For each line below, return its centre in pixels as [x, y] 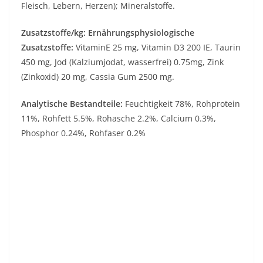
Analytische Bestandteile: [72, 104]
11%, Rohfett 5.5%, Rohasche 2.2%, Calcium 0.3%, [119, 118]
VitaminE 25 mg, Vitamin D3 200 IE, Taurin [158, 47]
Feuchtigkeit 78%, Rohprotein [181, 104]
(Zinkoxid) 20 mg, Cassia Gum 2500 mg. [98, 77]
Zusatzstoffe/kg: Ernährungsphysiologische [108, 33]
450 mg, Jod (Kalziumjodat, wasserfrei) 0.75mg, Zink [122, 62]
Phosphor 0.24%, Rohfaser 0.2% [83, 133]
